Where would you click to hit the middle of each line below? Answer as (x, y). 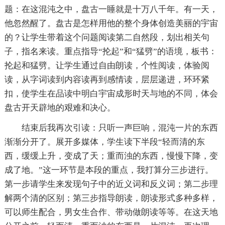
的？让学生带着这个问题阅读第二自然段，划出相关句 (107, 38)
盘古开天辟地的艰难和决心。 (60, 108)
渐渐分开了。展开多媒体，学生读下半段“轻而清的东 (104, 142)
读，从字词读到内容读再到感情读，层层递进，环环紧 (107, 80)
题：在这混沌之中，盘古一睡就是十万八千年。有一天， (111, 10)
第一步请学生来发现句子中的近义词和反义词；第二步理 (111, 184)
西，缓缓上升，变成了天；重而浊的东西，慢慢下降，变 (111, 156)
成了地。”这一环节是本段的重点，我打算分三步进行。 (109, 170)
